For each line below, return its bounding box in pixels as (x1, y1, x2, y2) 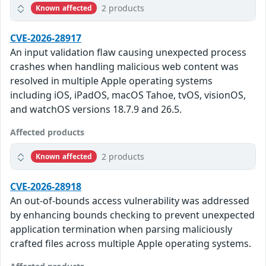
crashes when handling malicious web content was (10, 60, 239, 74)
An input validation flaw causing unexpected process (10, 46, 246, 59)
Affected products (10, 126, 84, 138)
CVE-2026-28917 (10, 31, 81, 45)
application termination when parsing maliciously (10, 223, 232, 236)
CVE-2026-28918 (10, 180, 81, 194)
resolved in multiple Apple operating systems (10, 74, 213, 88)
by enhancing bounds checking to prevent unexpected (10, 208, 255, 222)
